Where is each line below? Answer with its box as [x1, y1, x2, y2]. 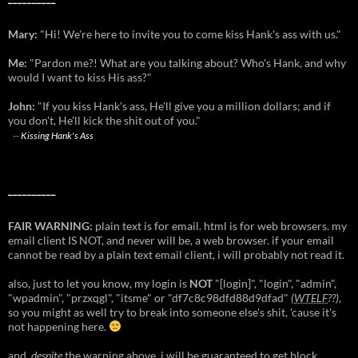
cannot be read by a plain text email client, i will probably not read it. [8, 247, 344, 261]
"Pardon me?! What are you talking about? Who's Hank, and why [27, 55, 346, 70]
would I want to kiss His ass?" [8, 70, 152, 84]
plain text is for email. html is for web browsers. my [93, 218, 347, 233]
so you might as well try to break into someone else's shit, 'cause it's [8, 304, 336, 319]
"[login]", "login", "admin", [213, 276, 336, 290]
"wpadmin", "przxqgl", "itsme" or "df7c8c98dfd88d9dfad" [8, 290, 291, 304]
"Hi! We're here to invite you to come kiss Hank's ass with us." [38, 26, 341, 41]
